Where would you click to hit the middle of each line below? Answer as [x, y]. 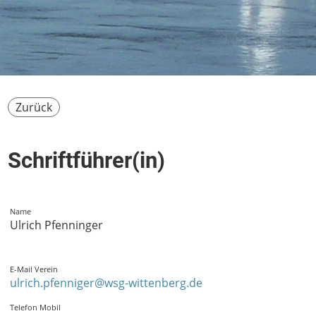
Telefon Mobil [35, 307]
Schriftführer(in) [86, 160]
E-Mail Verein [34, 269]
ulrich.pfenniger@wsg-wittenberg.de [106, 283]
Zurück [34, 107]
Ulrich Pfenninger [56, 225]
